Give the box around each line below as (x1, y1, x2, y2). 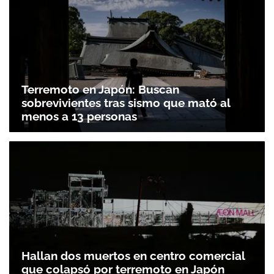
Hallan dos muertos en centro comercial (21, 249, 245, 263)
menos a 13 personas (21, 109, 137, 123)
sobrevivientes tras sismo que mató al (21, 95, 230, 109)
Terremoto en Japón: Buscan (21, 82, 179, 96)
